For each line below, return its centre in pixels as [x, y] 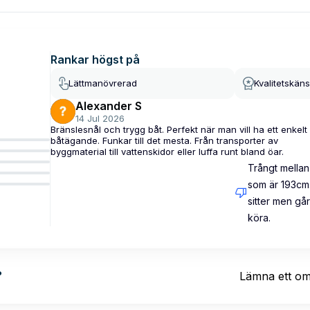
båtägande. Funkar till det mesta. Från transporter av [164, 140]
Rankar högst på [95, 59]
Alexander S [109, 106]
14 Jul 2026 [100, 118]
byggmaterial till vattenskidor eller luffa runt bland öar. [167, 151]
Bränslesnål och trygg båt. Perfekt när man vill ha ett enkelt [179, 129]
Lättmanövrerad [103, 83]
